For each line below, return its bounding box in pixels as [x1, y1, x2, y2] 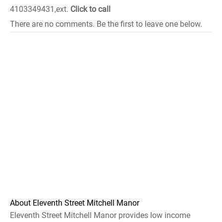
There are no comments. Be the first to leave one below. [10, 19, 202, 29]
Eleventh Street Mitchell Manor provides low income [10, 211, 190, 220]
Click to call [70, 4, 111, 14]
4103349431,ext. [10, 4, 70, 14]
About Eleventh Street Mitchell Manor [10, 198, 139, 208]
